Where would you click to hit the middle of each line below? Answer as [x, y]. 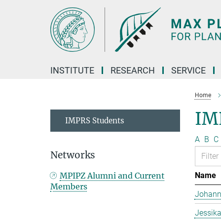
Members [69, 186]
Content [16, 22]
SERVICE [188, 70]
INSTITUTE [72, 70]
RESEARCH [133, 70]
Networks [73, 155]
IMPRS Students [95, 121]
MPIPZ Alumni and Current [112, 176]
